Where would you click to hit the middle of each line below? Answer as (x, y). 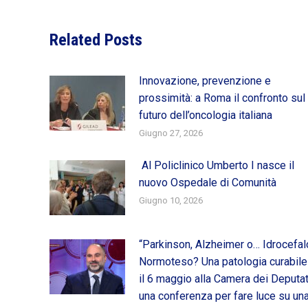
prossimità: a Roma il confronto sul (222, 98)
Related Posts (96, 40)
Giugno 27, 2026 (171, 133)
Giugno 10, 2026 (171, 200)
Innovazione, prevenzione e (205, 80)
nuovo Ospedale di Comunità (208, 182)
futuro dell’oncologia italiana (206, 115)
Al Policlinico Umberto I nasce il (217, 165)
